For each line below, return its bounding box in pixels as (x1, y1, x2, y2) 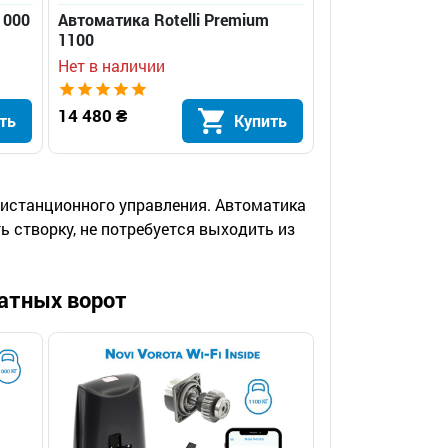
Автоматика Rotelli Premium (58, 8, 270, 30)
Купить (233, 109, 287, 131)
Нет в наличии (58, 54, 166, 76)
